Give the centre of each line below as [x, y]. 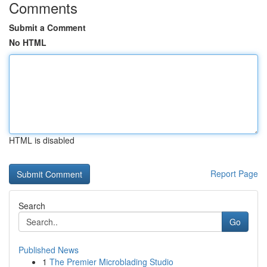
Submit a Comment [47, 27]
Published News [49, 250]
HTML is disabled [42, 140]
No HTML [28, 42]
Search [32, 206]
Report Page [234, 173]
